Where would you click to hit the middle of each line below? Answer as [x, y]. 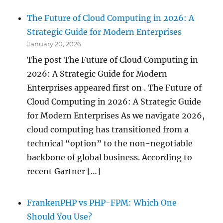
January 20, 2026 [54, 44]
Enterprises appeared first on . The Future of [114, 88]
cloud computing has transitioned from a [108, 130]
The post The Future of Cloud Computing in [113, 60]
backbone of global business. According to [110, 158]
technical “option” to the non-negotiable [110, 144]
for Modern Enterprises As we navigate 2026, [116, 116]
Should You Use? [60, 216]
